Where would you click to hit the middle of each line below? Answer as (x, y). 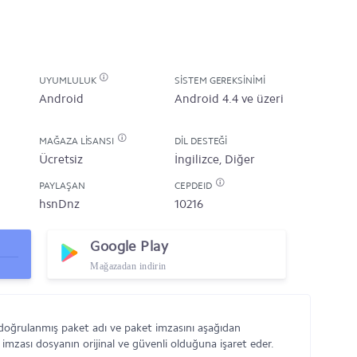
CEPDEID (194, 186)
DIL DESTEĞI (201, 141)
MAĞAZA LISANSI (78, 141)
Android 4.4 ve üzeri (229, 99)
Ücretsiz (61, 159)
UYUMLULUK (69, 80)
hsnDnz (59, 204)
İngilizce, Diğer (215, 159)
